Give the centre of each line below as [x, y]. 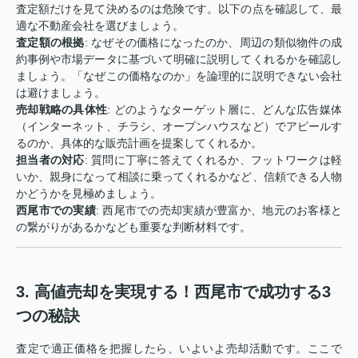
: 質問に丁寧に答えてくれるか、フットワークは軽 [213, 160]
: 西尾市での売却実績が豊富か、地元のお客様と [219, 210]
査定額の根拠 [50, 42]
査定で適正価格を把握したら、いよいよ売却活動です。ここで [179, 348]
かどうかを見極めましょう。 [89, 193]
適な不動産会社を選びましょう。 [100, 26]
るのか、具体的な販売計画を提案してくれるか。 [139, 143]
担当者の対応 [50, 160]
